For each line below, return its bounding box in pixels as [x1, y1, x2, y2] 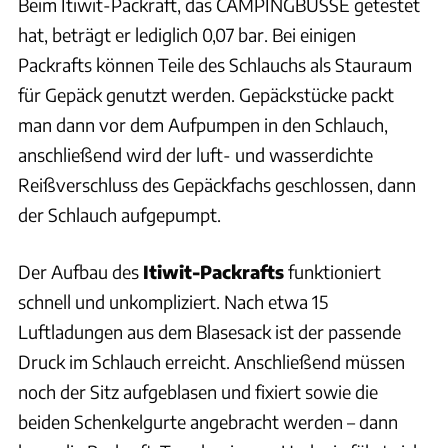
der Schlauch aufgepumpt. [18, 202, 221, 226]
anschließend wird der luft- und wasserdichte [18, 142, 373, 166]
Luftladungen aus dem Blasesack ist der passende [18, 319, 401, 343]
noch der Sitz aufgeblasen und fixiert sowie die [18, 379, 378, 403]
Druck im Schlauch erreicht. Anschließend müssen [18, 349, 405, 373]
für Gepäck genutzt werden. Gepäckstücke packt [18, 82, 394, 106]
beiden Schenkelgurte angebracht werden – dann [18, 409, 398, 433]
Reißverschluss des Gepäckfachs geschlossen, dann [18, 172, 416, 196]
